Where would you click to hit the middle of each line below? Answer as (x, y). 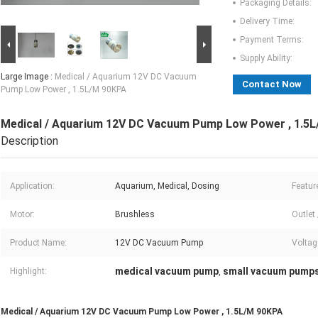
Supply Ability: (266, 59)
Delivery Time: (267, 22)
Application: (32, 186)
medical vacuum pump (167, 272)
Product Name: (38, 243)
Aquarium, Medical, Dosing (167, 186)
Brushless (135, 215)
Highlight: (28, 272)
